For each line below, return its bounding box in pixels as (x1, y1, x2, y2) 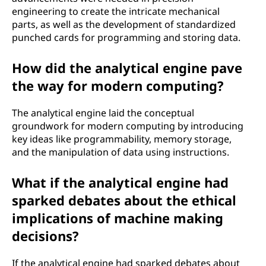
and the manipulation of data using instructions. (12, 145, 229, 159)
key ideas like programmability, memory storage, (12, 132, 232, 145)
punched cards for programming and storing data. (12, 31, 240, 44)
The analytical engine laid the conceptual (12, 106, 194, 119)
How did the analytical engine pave (12, 59, 242, 77)
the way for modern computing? (12, 77, 224, 94)
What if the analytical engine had (12, 173, 229, 191)
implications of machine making (12, 209, 223, 227)
